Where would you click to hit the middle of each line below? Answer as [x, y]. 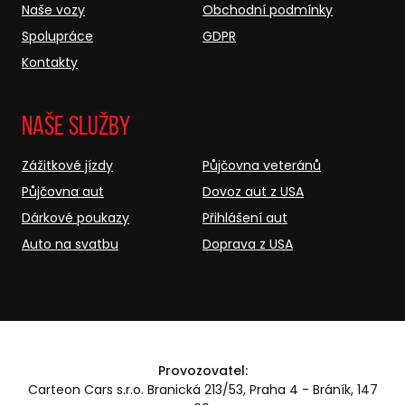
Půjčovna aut [63, 191]
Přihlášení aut [245, 217]
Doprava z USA [248, 244]
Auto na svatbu [70, 244]
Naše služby [76, 125]
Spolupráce [57, 36]
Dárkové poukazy [75, 217]
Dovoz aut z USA [253, 191]
